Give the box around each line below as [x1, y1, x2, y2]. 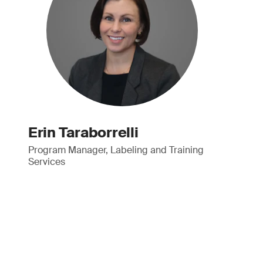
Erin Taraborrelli [28, 123, 139, 141]
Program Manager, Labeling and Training [28, 144, 204, 156]
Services [28, 156, 65, 168]
